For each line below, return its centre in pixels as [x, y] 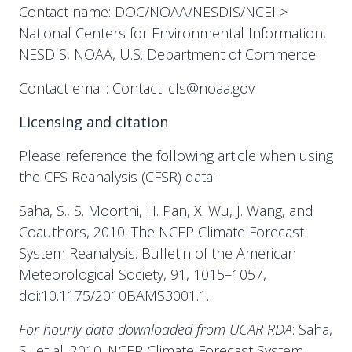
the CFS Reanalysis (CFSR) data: [117, 177]
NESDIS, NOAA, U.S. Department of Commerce [167, 54]
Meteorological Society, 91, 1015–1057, [143, 274]
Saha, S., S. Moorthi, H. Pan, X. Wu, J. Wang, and [166, 211]
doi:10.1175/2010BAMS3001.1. [114, 295]
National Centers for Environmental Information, [172, 33]
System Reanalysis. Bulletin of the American [158, 253]
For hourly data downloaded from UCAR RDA [156, 329]
